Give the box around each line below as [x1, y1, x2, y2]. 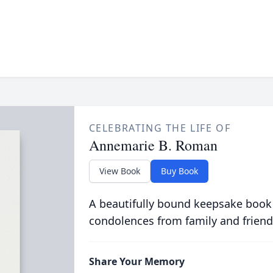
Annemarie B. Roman [88, 135, 218, 155]
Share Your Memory [88, 255, 185, 268]
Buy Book [160, 165, 198, 177]
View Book [99, 165, 140, 177]
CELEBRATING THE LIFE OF [88, 121, 231, 135]
